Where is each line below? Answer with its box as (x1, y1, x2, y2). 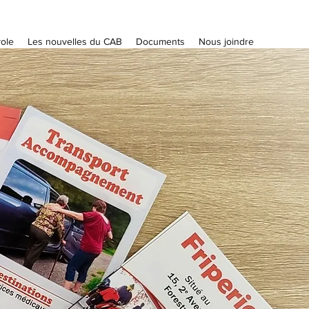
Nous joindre (199, 36, 254, 47)
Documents (136, 36, 185, 47)
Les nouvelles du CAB (28, 36, 122, 47)
